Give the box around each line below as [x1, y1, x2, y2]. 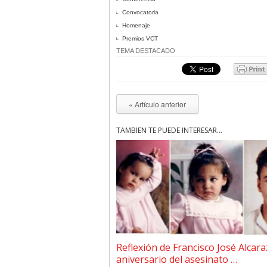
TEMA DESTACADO [116, 47, 175, 54]
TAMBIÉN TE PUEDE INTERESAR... [116, 125, 222, 135]
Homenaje [122, 22, 150, 29]
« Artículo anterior [129, 99, 186, 109]
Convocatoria [122, 9, 159, 15]
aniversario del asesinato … [116, 253, 237, 266]
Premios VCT [122, 35, 158, 42]
